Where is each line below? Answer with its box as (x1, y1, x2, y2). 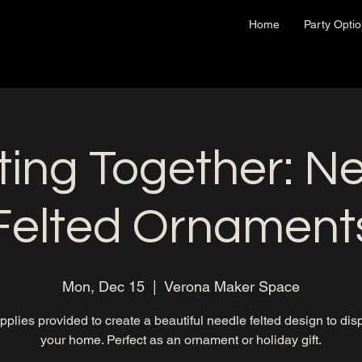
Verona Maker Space (164, 278, 300, 295)
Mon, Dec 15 (62, 278, 145, 295)
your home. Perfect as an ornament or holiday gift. (40, 332, 322, 347)
